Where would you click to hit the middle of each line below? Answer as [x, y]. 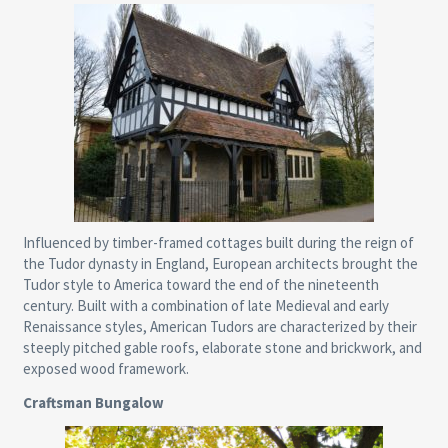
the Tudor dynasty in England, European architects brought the [220, 264]
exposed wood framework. [105, 369]
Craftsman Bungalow [93, 403]
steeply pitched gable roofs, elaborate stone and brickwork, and [222, 348]
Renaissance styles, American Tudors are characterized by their [219, 327]
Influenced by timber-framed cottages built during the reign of [218, 243]
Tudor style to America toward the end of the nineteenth [200, 285]
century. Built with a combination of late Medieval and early [205, 306]
